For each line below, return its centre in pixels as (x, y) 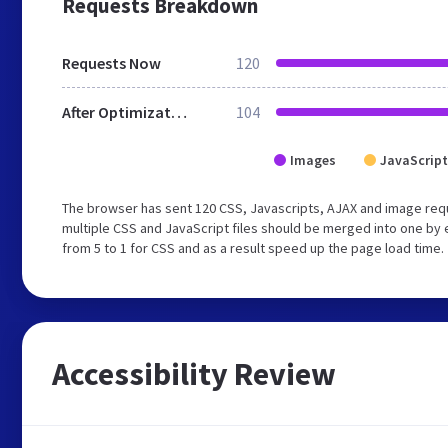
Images (313, 160)
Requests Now (111, 63)
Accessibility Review (194, 374)
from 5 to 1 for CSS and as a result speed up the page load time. (253, 248)
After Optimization (179, 112)
